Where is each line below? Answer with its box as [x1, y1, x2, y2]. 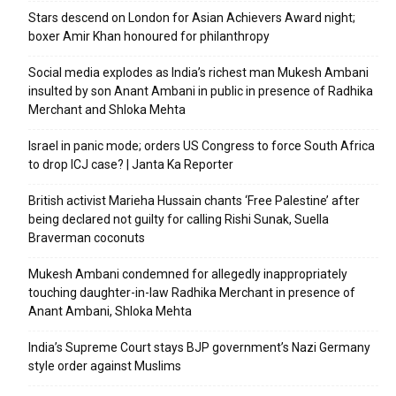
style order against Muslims [28, 359, 181, 373]
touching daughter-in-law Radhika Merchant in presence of [28, 286, 355, 300]
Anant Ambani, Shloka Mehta [28, 304, 192, 318]
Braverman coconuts [28, 231, 145, 245]
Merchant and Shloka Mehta [28, 103, 186, 117]
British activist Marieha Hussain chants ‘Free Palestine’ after [28, 194, 360, 208]
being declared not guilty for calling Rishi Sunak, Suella [28, 212, 329, 226]
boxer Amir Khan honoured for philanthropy [28, 29, 270, 43]
